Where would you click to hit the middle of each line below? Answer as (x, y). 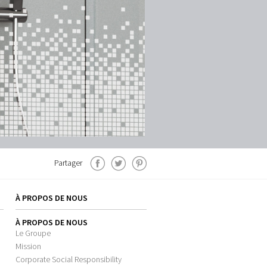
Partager (69, 162)
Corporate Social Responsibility (69, 260)
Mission (28, 246)
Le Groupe (33, 233)
